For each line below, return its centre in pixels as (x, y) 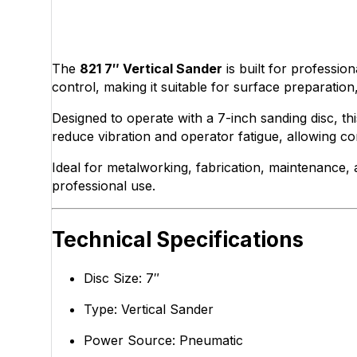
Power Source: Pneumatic (164, 340)
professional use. (104, 185)
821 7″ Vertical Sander (151, 68)
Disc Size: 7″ (122, 278)
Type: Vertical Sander (149, 309)
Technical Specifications (178, 239)
